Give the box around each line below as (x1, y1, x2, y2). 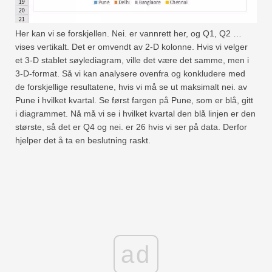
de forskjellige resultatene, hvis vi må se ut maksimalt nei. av (15, 82, 247, 92)
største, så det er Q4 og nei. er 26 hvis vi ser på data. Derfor (15, 122, 247, 132)
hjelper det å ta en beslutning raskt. (15, 135, 151, 146)
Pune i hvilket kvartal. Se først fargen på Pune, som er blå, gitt (15, 95, 253, 106)
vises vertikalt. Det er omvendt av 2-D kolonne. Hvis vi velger (15, 42, 248, 52)
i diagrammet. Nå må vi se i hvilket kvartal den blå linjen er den (15, 109, 256, 119)
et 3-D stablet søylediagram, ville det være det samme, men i (15, 55, 249, 66)
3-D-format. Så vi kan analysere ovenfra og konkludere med (15, 69, 245, 79)
